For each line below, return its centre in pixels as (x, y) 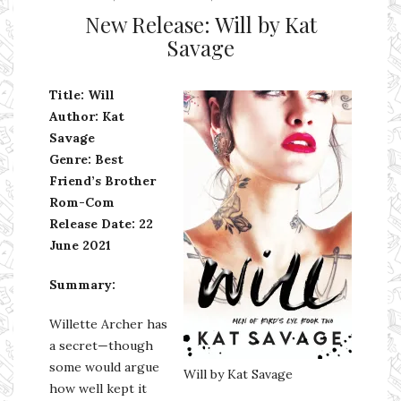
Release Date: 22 (101, 223)
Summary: (82, 284)
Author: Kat (87, 116)
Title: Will (82, 94)
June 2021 (80, 245)
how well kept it (98, 388)
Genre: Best (86, 159)
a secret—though (101, 345)
